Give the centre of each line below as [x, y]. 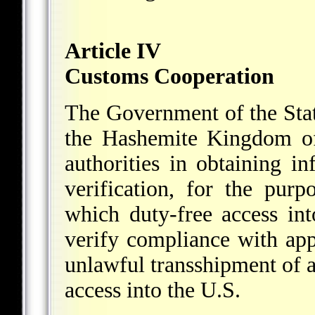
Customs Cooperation [169, 77]
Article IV [113, 51]
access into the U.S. [153, 290]
